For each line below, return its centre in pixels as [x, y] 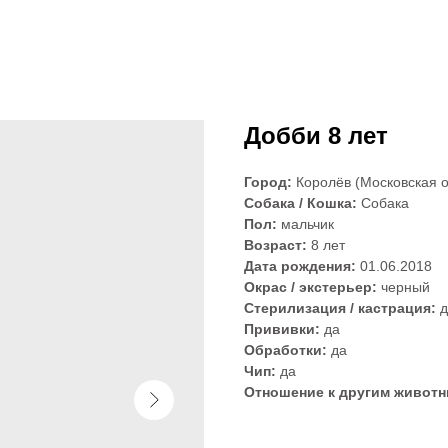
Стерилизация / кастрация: [340, 308]
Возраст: [277, 245]
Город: [268, 182]
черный [403, 287]
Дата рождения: [302, 266]
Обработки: [287, 350]
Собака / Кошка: [300, 203]
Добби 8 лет [316, 135]
